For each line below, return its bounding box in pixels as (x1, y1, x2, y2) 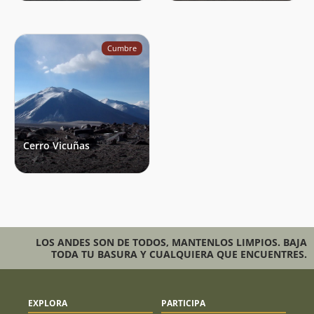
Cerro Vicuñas (23, 139, 90, 153)
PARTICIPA (161, 297, 205, 310)
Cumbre (107, 43, 137, 54)
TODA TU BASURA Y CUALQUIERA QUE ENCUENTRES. (51, 247, 307, 261)
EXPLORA (28, 297, 67, 310)
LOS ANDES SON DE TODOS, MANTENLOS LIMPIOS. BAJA (36, 235, 307, 250)
